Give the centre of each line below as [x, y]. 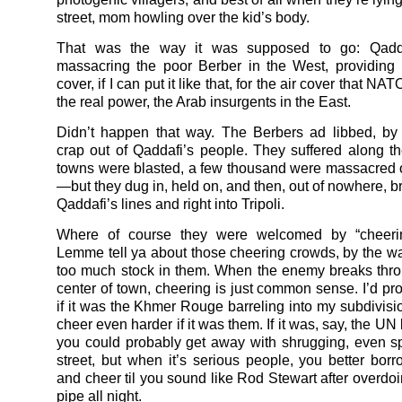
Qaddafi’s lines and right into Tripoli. [170, 204]
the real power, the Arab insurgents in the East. [204, 101]
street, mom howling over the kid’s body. [183, 17]
